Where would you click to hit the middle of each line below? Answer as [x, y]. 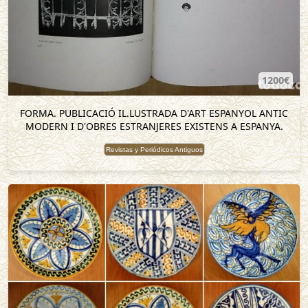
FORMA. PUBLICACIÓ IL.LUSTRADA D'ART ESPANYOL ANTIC [154, 113]
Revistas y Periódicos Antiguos [154, 150]
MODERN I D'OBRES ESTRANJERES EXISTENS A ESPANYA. [154, 126]
